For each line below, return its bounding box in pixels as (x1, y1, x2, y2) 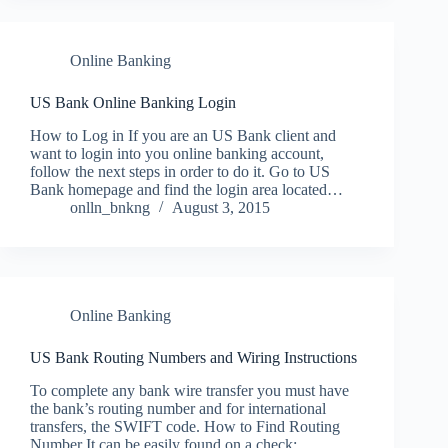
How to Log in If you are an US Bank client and (30, 127, 336, 145)
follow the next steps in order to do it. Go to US (30, 163, 330, 181)
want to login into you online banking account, (30, 145, 324, 163)
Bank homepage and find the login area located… (30, 181, 343, 199)
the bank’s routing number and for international (30, 399, 326, 417)
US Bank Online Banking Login (30, 94, 236, 112)
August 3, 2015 (172, 199, 270, 217)
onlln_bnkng (70, 199, 150, 217)
